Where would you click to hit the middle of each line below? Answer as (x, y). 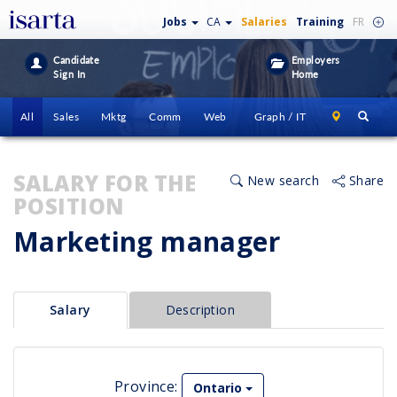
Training (320, 22)
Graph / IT (280, 117)
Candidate (77, 60)
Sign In (70, 74)
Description (200, 310)
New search (281, 180)
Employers (314, 60)
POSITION (69, 206)
